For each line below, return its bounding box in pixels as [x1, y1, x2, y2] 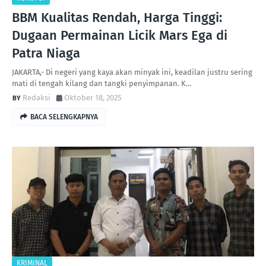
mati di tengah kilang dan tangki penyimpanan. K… [12, 79, 192, 88]
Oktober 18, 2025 [64, 93, 122, 102]
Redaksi [23, 93, 50, 102]
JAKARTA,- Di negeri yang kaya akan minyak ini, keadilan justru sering [12, 68, 252, 77]
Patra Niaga [12, 45, 80, 61]
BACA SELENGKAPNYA [30, 113, 98, 121]
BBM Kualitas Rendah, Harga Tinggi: [12, 9, 222, 26]
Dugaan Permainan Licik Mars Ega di [12, 27, 227, 43]
